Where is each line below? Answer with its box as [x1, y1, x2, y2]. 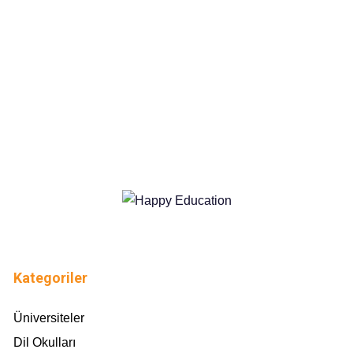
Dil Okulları [13, 335, 76, 349]
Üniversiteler [13, 310, 84, 325]
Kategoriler [13, 269, 87, 286]
